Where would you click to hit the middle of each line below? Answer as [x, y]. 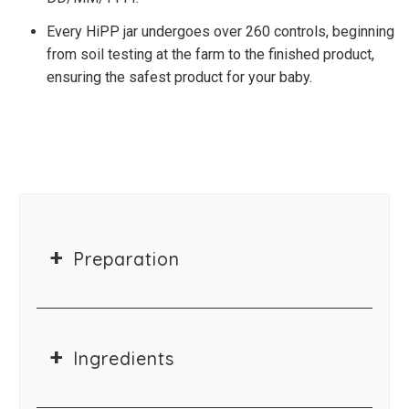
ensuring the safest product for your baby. [180, 77]
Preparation [127, 259]
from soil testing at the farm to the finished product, [211, 54]
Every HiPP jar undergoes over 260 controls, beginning [221, 31]
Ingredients [124, 359]
